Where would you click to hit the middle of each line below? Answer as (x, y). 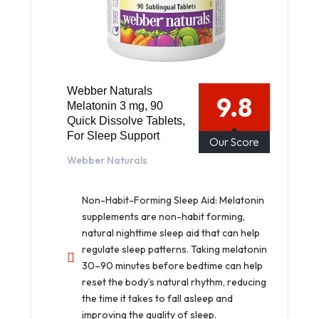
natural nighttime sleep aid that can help (171, 233)
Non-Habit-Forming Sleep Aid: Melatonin (173, 200)
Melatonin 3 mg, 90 (115, 106)
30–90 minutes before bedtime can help (172, 266)
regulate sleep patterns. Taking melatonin (174, 250)
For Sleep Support (113, 136)
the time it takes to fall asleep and (157, 299)
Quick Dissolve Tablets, (126, 121)
